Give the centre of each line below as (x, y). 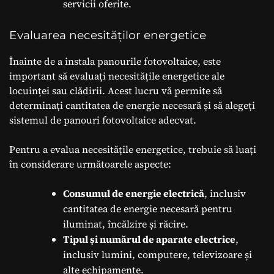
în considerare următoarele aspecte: (90, 164)
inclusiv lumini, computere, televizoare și (157, 254)
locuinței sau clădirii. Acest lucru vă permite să (116, 90)
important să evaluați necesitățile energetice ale (117, 76)
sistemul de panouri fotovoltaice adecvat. (103, 120)
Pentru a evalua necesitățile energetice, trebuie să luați (133, 149)
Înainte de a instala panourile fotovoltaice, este (115, 61)
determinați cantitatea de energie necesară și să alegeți (132, 105)
